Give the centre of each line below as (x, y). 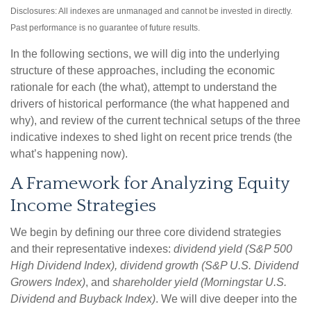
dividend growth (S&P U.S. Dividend (209, 266)
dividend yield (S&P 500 (233, 249)
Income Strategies (83, 206)
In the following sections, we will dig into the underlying (145, 54)
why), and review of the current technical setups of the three (155, 121)
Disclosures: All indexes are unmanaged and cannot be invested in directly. (151, 11)
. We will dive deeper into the (226, 299)
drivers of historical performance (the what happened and (150, 104)
